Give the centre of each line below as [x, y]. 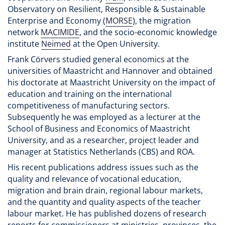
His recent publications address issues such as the [103, 167]
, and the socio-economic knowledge [148, 32]
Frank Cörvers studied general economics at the [98, 60]
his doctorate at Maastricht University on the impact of [111, 83]
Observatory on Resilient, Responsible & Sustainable [106, 9]
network [24, 32]
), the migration [162, 21]
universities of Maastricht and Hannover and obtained [110, 71]
